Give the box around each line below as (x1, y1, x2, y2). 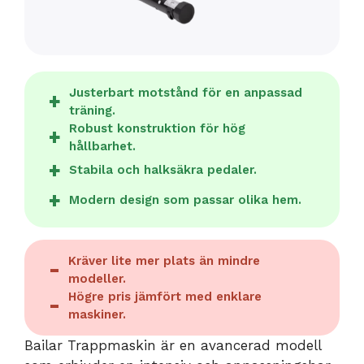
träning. (69, 102, 115, 118)
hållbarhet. (69, 138, 136, 154)
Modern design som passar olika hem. (69, 193, 301, 208)
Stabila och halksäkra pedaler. (69, 162, 257, 178)
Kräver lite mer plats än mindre (68, 253, 260, 268)
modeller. (68, 271, 126, 286)
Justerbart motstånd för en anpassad (69, 84, 302, 100)
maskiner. (68, 306, 126, 322)
